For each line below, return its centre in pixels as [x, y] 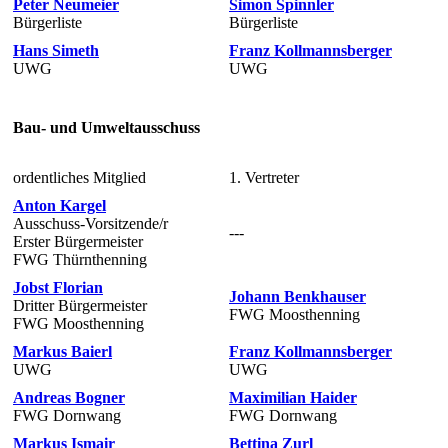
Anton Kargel [59, 205]
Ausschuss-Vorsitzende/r [90, 223]
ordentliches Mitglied [79, 177]
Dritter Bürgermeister [80, 305]
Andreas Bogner [69, 397]
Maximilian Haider [293, 397]
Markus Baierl [62, 351]
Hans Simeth [56, 50]
